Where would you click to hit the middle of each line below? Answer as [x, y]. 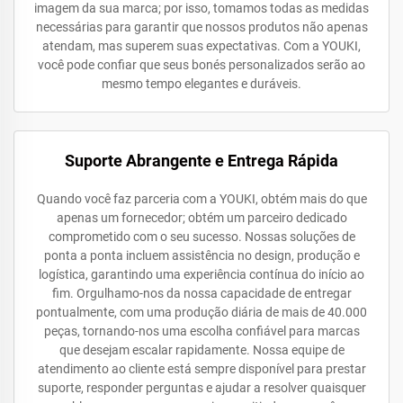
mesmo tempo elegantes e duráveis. [201, 84]
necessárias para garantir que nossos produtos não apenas [201, 27]
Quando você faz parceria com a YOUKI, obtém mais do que [201, 199]
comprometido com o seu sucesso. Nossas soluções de [201, 237]
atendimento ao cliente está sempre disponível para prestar [201, 369]
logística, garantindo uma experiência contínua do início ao [201, 274]
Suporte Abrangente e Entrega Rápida [201, 161]
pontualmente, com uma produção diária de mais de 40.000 [201, 312]
